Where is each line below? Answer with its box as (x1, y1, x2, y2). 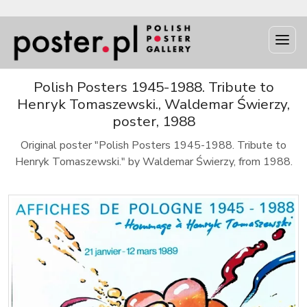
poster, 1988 (112, 112, 195, 131)
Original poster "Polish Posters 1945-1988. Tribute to (21, 138, 286, 153)
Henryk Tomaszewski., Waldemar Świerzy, (17, 95, 290, 114)
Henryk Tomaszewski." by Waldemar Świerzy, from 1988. (14, 154, 293, 169)
